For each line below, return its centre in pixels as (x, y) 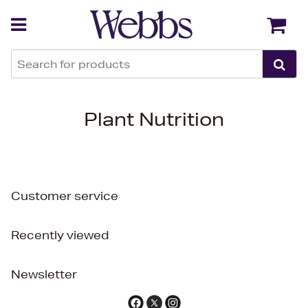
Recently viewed (60, 235)
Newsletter (44, 274)
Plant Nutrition (154, 119)
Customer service (65, 196)
